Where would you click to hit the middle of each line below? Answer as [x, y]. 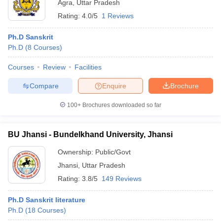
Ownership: [76, 152]
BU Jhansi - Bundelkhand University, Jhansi [90, 134]
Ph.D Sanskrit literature [47, 200]
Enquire [114, 86]
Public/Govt [113, 152]
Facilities [88, 67]
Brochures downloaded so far [121, 105]
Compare [44, 86]
